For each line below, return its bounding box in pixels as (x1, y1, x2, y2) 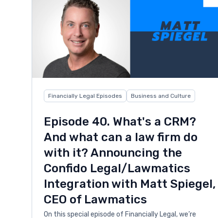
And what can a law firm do (44, 130, 198, 145)
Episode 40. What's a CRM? (44, 115, 197, 129)
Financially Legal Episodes (48, 92, 123, 100)
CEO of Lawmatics (44, 193, 147, 207)
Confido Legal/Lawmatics (44, 162, 191, 176)
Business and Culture (131, 92, 191, 100)
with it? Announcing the (44, 146, 182, 160)
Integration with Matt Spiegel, (44, 177, 216, 191)
